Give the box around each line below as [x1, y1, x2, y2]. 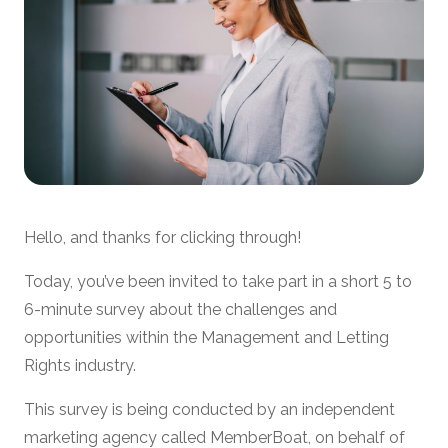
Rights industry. [24, 356, 140, 376]
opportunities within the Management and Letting [24, 328, 389, 348]
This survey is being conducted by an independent [24, 400, 395, 420]
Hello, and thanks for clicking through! [24, 228, 301, 248]
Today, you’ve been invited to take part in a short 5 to [24, 272, 412, 292]
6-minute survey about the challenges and [24, 300, 337, 320]
